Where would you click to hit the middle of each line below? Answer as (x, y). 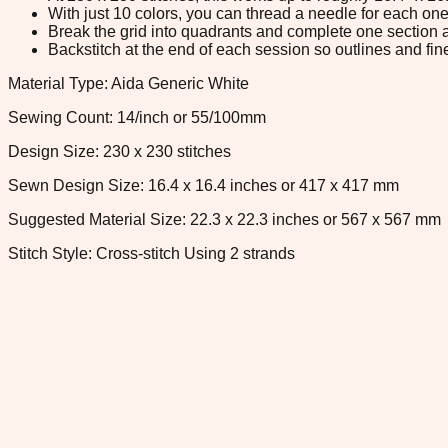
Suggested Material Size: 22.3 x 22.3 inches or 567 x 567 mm (224, 219)
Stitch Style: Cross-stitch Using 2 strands (151, 253)
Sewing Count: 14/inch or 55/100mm (137, 117)
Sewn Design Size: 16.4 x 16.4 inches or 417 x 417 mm (203, 185)
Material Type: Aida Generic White (128, 83)
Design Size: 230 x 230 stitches (119, 151)
